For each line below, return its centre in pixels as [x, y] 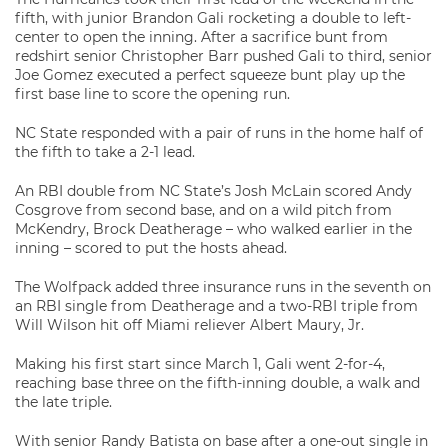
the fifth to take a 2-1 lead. [105, 152]
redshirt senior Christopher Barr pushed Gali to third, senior [223, 56]
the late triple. [63, 402]
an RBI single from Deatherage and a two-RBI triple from [216, 306]
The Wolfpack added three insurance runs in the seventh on [223, 287]
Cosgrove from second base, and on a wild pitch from [203, 210]
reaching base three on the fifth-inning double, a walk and [217, 383]
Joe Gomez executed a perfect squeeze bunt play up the [210, 75]
